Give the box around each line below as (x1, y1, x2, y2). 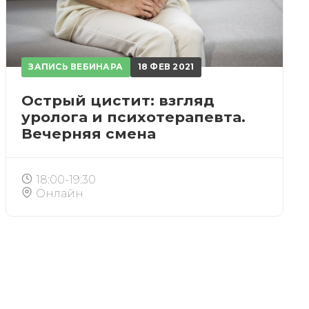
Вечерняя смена (21, 124, 156, 142)
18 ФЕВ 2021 (137, 61, 195, 72)
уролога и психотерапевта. (21, 108, 246, 126)
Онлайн (35, 186, 83, 200)
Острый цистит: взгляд (21, 91, 215, 109)
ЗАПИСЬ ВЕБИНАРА (28, 61, 123, 72)
